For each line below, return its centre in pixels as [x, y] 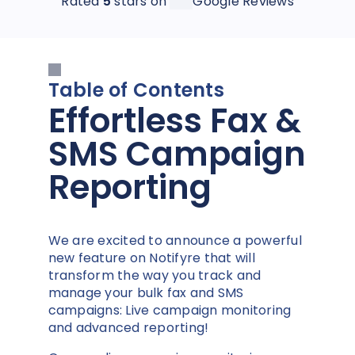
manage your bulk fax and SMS [146, 292]
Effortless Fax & [174, 121]
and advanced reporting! [128, 327]
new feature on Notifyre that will [151, 258]
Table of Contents [136, 90]
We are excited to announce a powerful [175, 240]
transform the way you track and [155, 275]
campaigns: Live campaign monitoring [170, 310]
